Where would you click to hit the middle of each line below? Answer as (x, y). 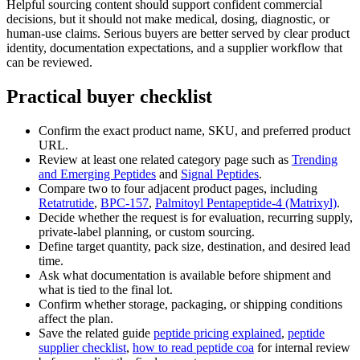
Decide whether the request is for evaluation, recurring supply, (196, 218)
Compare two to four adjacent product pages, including (178, 189)
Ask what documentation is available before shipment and (185, 276)
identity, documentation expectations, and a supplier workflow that (174, 48)
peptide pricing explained (217, 333)
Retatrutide (66, 203)
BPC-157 (125, 203)
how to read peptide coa (193, 348)
